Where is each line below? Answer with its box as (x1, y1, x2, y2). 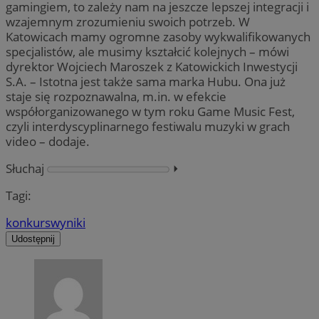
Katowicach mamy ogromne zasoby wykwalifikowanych (6, 28, 310, 45)
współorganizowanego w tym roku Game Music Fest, (6, 103, 295, 120)
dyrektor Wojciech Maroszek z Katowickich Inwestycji (6, 58, 298, 75)
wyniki (51, 214, 85, 231)
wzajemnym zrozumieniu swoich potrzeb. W (6, 13, 250, 30)
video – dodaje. (6, 132, 90, 150)
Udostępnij (11, 234, 55, 245)
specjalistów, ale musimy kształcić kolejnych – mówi (6, 43, 289, 60)
